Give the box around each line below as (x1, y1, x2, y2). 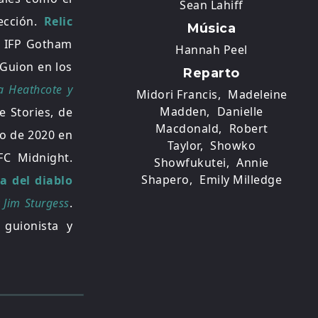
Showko (210, 138, 256, 154)
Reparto (183, 65, 240, 81)
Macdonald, (155, 121, 222, 137)
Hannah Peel (175, 42, 248, 58)
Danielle (216, 104, 263, 120)
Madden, (160, 104, 210, 120)
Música (187, 21, 236, 36)
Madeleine (228, 87, 287, 103)
